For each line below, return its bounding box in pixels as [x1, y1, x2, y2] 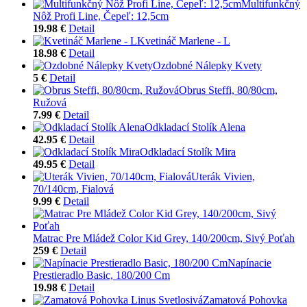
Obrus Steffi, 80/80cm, [179, 84, 278, 96]
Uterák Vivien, [191, 170, 255, 182]
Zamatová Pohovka [203, 293, 287, 306]
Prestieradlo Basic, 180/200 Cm [33, 269, 170, 281]
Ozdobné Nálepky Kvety [153, 59, 262, 71]
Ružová [33, 96, 66, 108]
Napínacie [228, 256, 271, 269]
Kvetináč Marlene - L [137, 34, 230, 47]
